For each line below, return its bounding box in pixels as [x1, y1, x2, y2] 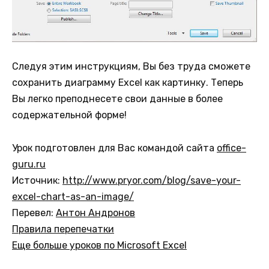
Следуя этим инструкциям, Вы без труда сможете [12, 61, 250, 73]
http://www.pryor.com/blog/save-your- [62, 174, 241, 186]
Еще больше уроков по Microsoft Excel [12, 239, 187, 251]
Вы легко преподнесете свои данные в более [12, 93, 223, 105]
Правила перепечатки [12, 223, 114, 235]
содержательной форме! [12, 109, 127, 121]
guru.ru [12, 158, 46, 170]
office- [217, 142, 246, 154]
